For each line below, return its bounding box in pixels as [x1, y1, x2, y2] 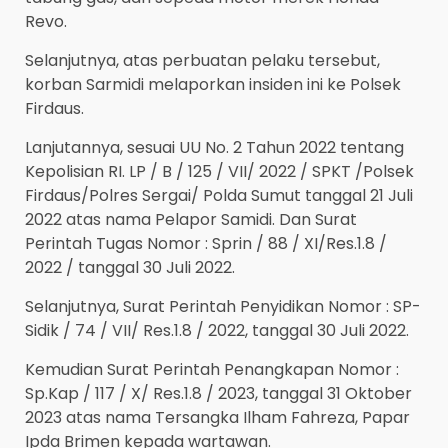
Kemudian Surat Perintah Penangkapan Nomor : [25, 358, 399, 382]
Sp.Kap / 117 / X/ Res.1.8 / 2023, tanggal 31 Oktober [25, 382, 412, 406]
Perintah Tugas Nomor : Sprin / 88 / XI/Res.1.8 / [25, 232, 387, 256]
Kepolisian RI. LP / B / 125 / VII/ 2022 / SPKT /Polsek [25, 160, 414, 184]
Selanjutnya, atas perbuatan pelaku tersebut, [25, 49, 380, 73]
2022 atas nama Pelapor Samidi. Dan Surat [25, 208, 357, 232]
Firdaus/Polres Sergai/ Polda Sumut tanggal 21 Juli [25, 184, 413, 208]
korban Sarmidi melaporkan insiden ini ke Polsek [25, 73, 401, 97]
